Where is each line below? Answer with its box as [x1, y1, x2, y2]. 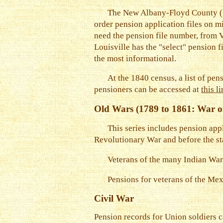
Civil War [94, 193, 134, 204]
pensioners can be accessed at [94, 85, 201, 95]
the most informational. [94, 53, 176, 63]
